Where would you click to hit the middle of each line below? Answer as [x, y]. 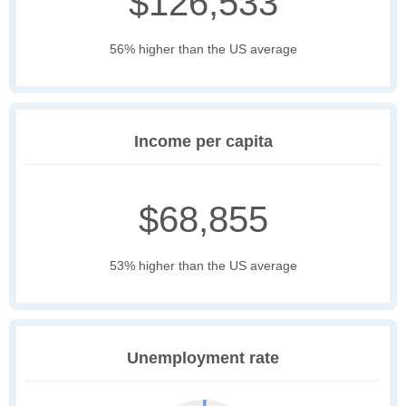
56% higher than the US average [203, 49]
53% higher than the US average [203, 266]
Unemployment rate [203, 358]
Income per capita [203, 142]
